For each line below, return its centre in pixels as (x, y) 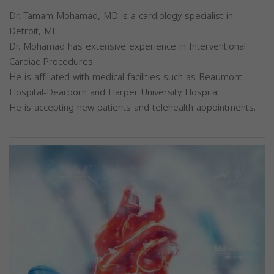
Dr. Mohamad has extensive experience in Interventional (128, 46)
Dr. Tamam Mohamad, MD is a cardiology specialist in (121, 16)
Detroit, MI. (33, 31)
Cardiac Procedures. (52, 62)
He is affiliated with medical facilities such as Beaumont (126, 77)
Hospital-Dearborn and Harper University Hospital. (115, 92)
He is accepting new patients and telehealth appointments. (132, 108)
